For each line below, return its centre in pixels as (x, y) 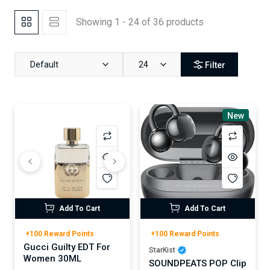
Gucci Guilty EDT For (67, 247)
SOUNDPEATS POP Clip (198, 263)
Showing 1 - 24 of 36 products (140, 22)
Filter (215, 65)
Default (44, 64)
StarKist (162, 250)
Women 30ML (52, 259)
